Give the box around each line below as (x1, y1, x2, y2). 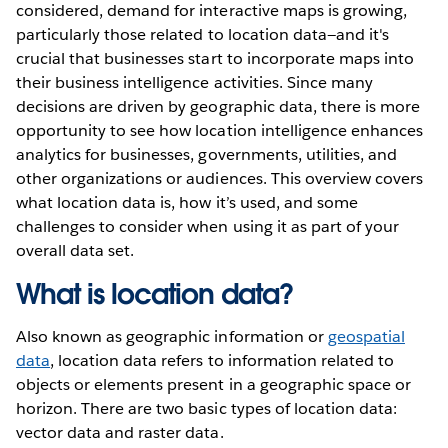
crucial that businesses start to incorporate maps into (16, 47, 415, 69)
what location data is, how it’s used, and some (16, 191, 358, 213)
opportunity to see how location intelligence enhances (16, 119, 424, 141)
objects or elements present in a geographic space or (16, 373, 411, 395)
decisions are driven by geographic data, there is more (16, 95, 421, 117)
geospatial (327, 325, 405, 347)
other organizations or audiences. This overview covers (16, 167, 424, 189)
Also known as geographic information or (16, 325, 328, 347)
